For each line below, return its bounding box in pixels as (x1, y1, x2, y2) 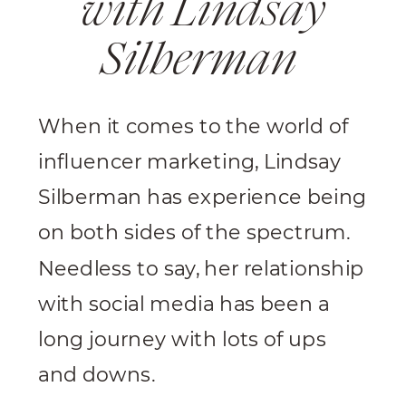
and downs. (38, 362, 155, 388)
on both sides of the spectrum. (38, 220, 351, 246)
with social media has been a (38, 292, 330, 316)
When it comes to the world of (38, 114, 348, 139)
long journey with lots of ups (38, 327, 326, 352)
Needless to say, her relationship (38, 256, 364, 281)
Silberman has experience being (38, 185, 367, 210)
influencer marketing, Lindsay (38, 150, 342, 174)
